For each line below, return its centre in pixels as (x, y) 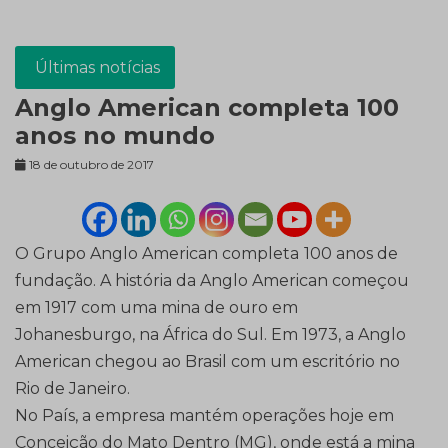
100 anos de (351, 254)
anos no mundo (115, 136)
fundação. (57, 281)
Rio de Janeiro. (72, 389)
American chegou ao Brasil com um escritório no (207, 362)
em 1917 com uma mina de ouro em (156, 308)
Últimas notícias (97, 68)
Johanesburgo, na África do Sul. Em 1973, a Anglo (210, 335)
